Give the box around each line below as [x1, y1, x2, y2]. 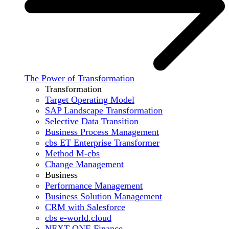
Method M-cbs [45, 148, 100, 158]
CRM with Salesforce [45, 201, 125, 212]
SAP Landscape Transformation [45, 105, 163, 116]
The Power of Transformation [25, 73, 134, 83]
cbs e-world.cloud [45, 212, 111, 223]
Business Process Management [45, 126, 159, 137]
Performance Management [45, 180, 143, 191]
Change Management [45, 158, 124, 169]
